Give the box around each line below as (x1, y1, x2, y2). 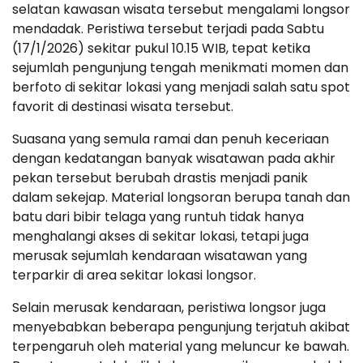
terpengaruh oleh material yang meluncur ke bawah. (12, 337, 349, 357)
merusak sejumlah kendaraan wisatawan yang (12, 246, 307, 266)
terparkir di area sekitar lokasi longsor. (12, 266, 256, 285)
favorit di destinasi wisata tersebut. (12, 97, 233, 117)
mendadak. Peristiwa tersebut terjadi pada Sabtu (12, 19, 324, 39)
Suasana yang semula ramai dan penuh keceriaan (12, 130, 329, 149)
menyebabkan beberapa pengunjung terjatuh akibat (12, 318, 350, 337)
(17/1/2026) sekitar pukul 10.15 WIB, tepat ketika (12, 39, 310, 58)
